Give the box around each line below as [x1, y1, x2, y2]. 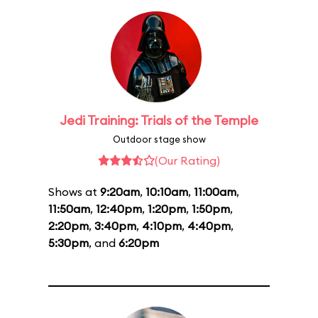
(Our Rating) [155, 153, 220, 168]
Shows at [48, 185, 100, 199]
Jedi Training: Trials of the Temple [60, 112, 258, 128]
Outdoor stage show [112, 133, 206, 145]
